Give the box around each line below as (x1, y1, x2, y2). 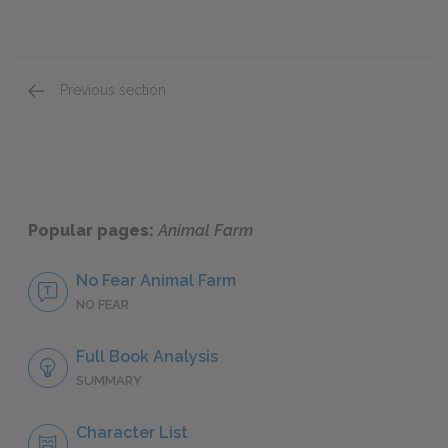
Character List (76, 423, 188, 443)
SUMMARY (76, 373, 142, 389)
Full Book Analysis (76, 347, 218, 367)
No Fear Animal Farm (76, 271, 236, 291)
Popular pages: (28, 221, 158, 241)
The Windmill (59, 100, 170, 119)
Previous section (60, 82, 166, 98)
